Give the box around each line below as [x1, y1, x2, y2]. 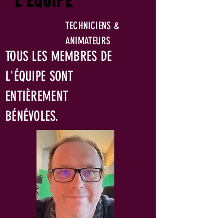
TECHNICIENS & [65, 19, 119, 32]
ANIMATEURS [65, 35, 111, 47]
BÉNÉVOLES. [5, 108, 58, 124]
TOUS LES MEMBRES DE [5, 48, 112, 64]
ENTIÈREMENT [5, 88, 69, 104]
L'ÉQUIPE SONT [5, 68, 73, 84]
